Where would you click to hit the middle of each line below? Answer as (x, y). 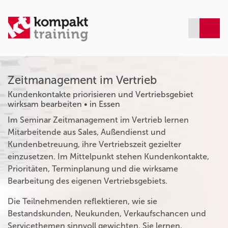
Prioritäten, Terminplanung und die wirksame (93, 168)
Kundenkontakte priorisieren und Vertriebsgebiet (101, 94)
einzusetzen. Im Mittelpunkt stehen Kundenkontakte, (108, 156)
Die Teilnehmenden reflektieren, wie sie (82, 201)
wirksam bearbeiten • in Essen (64, 104)
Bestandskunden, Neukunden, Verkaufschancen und (107, 213)
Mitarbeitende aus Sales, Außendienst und (87, 132)
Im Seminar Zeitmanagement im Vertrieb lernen (98, 120)
